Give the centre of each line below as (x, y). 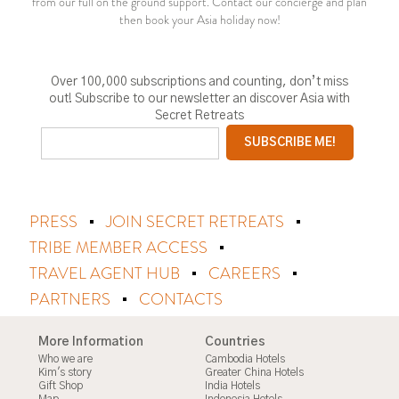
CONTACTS (181, 299)
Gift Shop (61, 386)
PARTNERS (72, 299)
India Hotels (233, 386)
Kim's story (65, 372)
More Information (91, 342)
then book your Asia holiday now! (199, 20)
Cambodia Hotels (245, 359)
